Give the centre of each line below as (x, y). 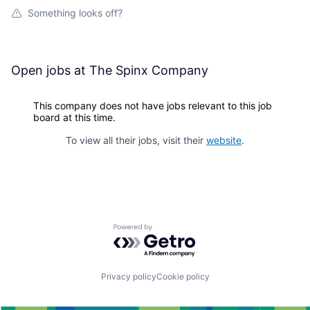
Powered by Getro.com (174, 230)
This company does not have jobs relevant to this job (153, 106)
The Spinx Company (149, 71)
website (224, 140)
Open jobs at (50, 71)
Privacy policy (128, 277)
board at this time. (74, 118)
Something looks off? (75, 13)
